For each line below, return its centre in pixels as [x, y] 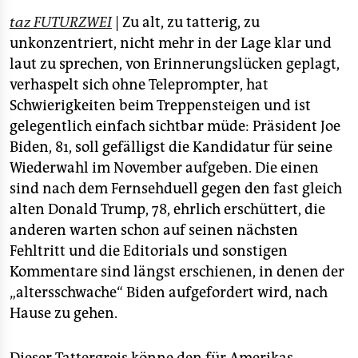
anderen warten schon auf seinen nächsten [154, 231]
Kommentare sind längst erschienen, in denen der [177, 272]
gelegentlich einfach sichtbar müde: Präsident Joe [175, 127]
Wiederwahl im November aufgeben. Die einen [164, 168]
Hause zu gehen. [64, 314]
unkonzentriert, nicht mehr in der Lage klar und [171, 44]
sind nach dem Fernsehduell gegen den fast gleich [176, 189]
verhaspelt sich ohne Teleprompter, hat [139, 85]
